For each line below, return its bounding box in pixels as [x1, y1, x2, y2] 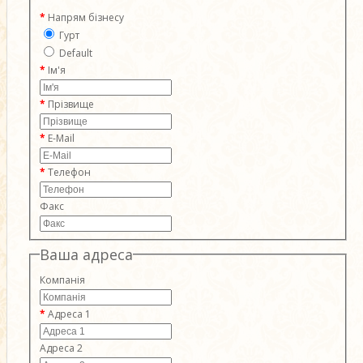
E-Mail [47, 130, 75, 145]
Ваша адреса [39, 244, 133, 264]
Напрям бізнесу [47, 10, 124, 24]
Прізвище [47, 96, 94, 111]
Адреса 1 [47, 307, 91, 322]
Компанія [39, 273, 85, 288]
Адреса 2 [39, 341, 83, 356]
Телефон [47, 164, 91, 179]
